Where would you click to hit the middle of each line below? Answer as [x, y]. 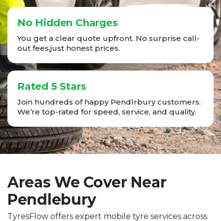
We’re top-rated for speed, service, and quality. [107, 112]
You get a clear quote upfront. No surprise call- [109, 38]
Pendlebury [52, 200]
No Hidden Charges [68, 23]
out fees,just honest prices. [69, 48]
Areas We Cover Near [87, 183]
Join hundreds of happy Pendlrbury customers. [109, 102]
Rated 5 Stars [52, 87]
